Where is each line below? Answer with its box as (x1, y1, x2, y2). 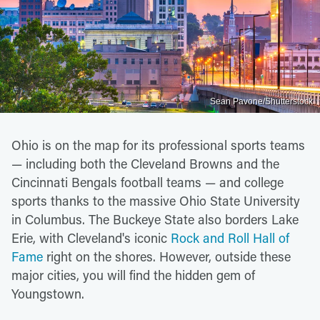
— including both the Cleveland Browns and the (11, 154, 279, 172)
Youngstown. (11, 284, 84, 302)
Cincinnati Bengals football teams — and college (11, 173, 284, 191)
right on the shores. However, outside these (43, 247, 291, 265)
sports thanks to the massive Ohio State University (11, 191, 300, 209)
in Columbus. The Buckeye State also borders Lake (11, 210, 299, 228)
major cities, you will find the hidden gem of (11, 266, 255, 284)
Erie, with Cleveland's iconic (11, 229, 171, 246)
